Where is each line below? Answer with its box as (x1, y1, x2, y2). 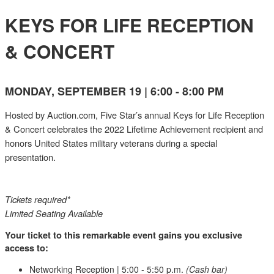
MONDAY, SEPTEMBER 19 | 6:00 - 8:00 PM (5, 83, 224, 99)
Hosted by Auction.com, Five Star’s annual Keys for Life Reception (5, 108, 264, 121)
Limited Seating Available (5, 207, 103, 220)
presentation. (5, 150, 56, 163)
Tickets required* (5, 193, 70, 206)
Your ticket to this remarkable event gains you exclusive (5, 229, 242, 242)
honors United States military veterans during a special (5, 136, 217, 149)
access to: (5, 242, 48, 254)
